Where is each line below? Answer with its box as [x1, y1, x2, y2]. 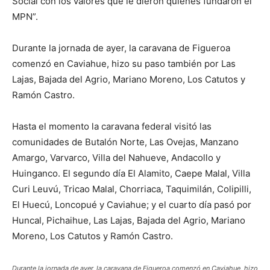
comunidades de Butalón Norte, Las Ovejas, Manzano [12, 136, 239, 148]
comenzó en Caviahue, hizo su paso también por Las [12, 58, 236, 69]
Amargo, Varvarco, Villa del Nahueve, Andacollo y [12, 152, 221, 163]
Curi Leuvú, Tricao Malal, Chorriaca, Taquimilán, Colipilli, [12, 183, 251, 195]
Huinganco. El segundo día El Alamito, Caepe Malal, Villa [12, 168, 250, 179]
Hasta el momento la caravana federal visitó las [12, 121, 212, 132]
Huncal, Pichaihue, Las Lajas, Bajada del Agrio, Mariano [12, 215, 245, 226]
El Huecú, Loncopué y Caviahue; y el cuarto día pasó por [12, 199, 251, 210]
